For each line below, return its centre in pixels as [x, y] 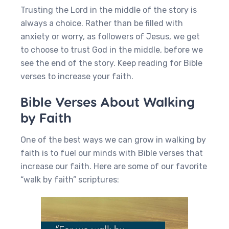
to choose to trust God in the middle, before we [112, 50]
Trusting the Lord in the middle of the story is [109, 10]
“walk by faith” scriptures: [70, 180]
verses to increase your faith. [77, 76]
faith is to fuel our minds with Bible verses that [112, 153]
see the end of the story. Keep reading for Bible [111, 63]
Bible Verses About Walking [108, 101]
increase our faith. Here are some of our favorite [114, 166]
